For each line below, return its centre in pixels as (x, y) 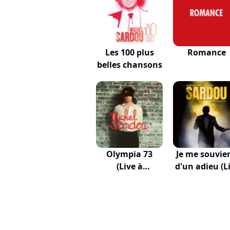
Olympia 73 (129, 154)
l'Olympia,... (129, 179)
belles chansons (129, 65)
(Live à (129, 166)
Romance (206, 52)
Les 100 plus (129, 52)
